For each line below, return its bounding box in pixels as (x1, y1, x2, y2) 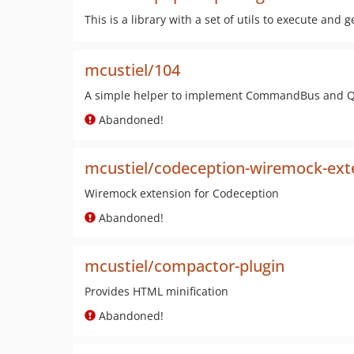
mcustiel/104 (85, 59, 180, 81)
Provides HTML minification (85, 284, 228, 299)
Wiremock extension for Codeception (85, 186, 279, 201)
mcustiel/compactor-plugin (85, 255, 284, 277)
